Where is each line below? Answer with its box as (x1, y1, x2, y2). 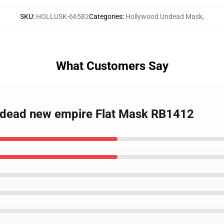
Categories (89, 12, 122, 20)
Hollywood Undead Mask (125, 12, 202, 20)
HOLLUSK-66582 (36, 12, 89, 20)
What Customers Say (55, 59, 168, 73)
